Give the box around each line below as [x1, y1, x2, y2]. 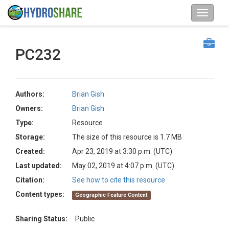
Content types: [15, 190, 64, 198]
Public [75, 215, 95, 223]
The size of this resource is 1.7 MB [72, 133, 182, 141]
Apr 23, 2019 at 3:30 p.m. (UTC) [72, 147, 172, 155]
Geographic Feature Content [75, 192, 148, 198]
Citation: [15, 176, 44, 184]
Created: [15, 147, 45, 155]
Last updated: [15, 162, 62, 170]
